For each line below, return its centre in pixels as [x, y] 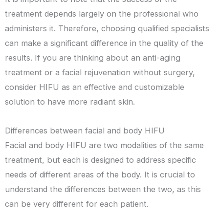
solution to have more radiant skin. [70, 102]
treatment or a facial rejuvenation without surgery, [100, 73]
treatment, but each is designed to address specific [100, 160]
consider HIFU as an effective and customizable [95, 87]
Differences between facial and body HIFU [85, 131]
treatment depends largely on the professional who [102, 14]
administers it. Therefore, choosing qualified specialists [107, 29]
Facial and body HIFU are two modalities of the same [104, 145]
